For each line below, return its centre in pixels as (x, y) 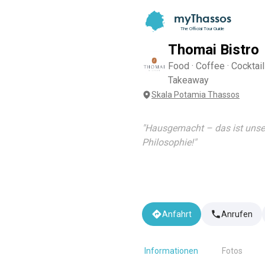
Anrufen (237, 214)
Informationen (171, 251)
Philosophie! (168, 142)
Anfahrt (177, 214)
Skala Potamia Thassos (195, 95)
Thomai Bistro (214, 50)
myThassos (202, 18)
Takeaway (188, 80)
